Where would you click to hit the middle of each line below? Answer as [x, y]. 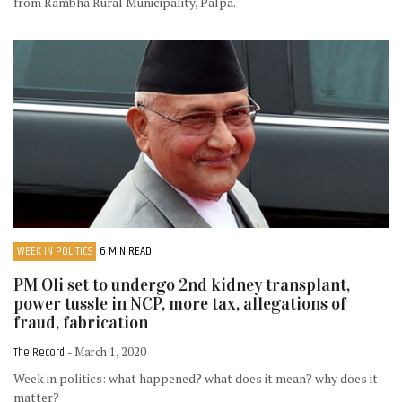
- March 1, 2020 [107, 352]
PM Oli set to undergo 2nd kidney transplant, [182, 284]
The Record [40, 353]
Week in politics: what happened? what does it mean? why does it [196, 379]
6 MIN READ [126, 251]
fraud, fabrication [81, 322]
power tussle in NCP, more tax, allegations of [180, 303]
